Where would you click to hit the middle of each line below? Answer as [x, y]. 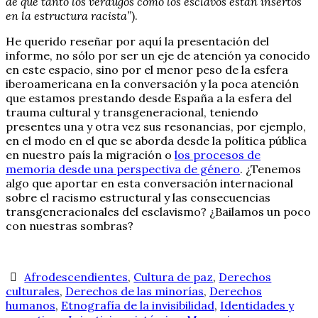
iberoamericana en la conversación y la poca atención [152, 83]
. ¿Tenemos [270, 169]
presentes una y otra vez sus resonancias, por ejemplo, [157, 126]
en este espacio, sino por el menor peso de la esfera [147, 69]
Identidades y [257, 305]
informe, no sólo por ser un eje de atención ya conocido [158, 55]
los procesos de [218, 154]
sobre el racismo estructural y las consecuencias [138, 197]
